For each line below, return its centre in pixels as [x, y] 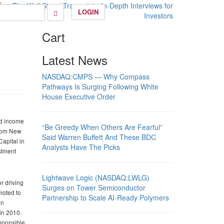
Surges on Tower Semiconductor [93, 187]
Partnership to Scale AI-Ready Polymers [105, 197]
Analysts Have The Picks [81, 147]
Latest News [74, 60]
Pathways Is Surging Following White [100, 86]
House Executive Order [78, 96]
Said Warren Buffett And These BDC [99, 137]
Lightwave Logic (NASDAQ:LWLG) [95, 177]
